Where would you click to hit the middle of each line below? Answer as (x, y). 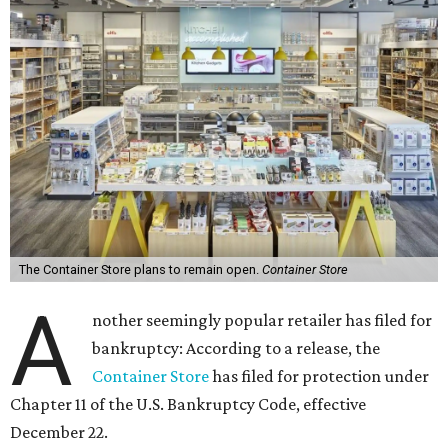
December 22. (59, 432)
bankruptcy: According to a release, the (236, 348)
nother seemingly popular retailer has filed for (262, 320)
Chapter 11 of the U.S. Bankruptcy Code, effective (188, 404)
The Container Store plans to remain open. (140, 269)
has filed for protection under (319, 376)
